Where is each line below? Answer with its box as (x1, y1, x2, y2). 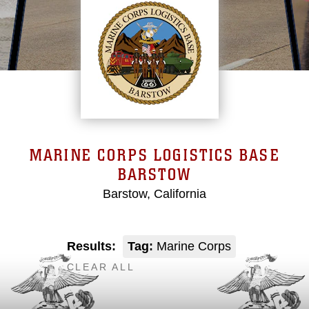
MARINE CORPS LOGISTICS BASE (29, 146, 280, 166)
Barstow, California (103, 187, 206, 201)
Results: (66, 239, 116, 253)
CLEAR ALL (66, 261, 135, 272)
